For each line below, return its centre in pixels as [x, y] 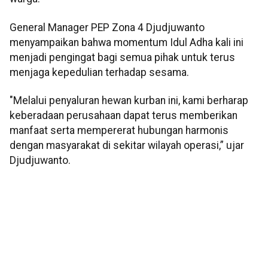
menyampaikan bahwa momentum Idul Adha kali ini [127, 42]
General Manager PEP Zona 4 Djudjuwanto [107, 27]
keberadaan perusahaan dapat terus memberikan [124, 116]
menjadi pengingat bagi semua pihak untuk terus [122, 57]
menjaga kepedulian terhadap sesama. [99, 72]
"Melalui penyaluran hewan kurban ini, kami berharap [129, 101]
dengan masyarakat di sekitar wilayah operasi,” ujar [127, 146]
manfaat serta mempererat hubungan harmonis [119, 131]
